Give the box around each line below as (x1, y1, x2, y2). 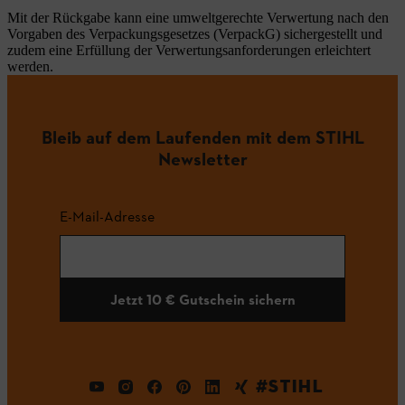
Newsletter (157, 147, 248, 170)
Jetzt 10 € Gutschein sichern (109, 290, 296, 308)
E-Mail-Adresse (60, 207, 155, 225)
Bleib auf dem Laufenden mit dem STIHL (41, 126, 364, 148)
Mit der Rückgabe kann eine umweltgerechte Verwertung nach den (7, 10, 389, 25)
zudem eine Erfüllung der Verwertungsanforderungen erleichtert (7, 42, 371, 58)
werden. (7, 59, 53, 74)
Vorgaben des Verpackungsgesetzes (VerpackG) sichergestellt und (7, 26, 382, 42)
